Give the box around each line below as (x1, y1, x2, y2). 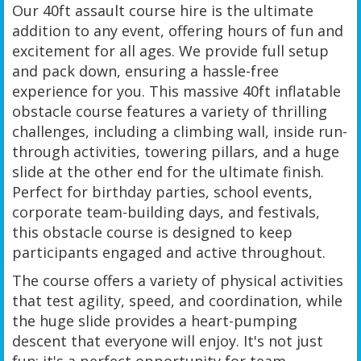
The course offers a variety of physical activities (12, 270, 343, 290)
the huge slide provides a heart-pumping (12, 310, 297, 330)
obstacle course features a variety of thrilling (12, 101, 327, 121)
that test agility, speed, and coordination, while (12, 290, 342, 310)
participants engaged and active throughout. (12, 242, 326, 262)
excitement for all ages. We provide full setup (12, 40, 329, 60)
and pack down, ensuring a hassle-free (12, 60, 279, 81)
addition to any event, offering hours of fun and (12, 20, 343, 40)
